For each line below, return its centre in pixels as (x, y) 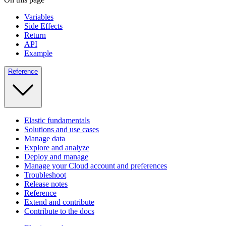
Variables (39, 17)
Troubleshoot (45, 175)
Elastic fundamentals (57, 121)
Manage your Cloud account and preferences (96, 166)
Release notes (46, 184)
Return (35, 35)
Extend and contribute (59, 202)
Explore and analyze (57, 148)
